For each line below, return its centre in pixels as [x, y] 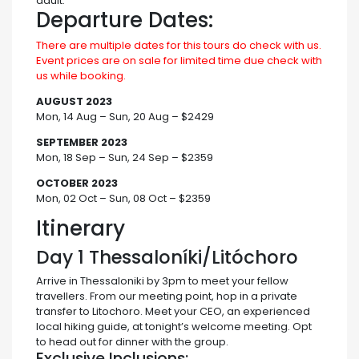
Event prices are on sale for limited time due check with [179, 61]
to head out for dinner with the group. [132, 342]
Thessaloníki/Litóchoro [194, 257]
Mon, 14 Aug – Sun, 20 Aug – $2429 [125, 117]
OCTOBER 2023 [77, 184]
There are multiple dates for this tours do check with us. [179, 46]
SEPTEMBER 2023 [82, 143]
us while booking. [81, 76]
